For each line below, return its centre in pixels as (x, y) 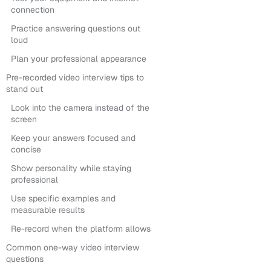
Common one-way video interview (73, 247)
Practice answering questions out (76, 28)
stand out (24, 89)
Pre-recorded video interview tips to (75, 77)
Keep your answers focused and (73, 138)
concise (26, 149)
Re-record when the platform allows (81, 229)
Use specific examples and (63, 198)
